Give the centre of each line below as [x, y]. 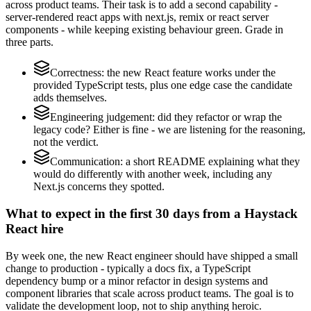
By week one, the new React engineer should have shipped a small [152, 255]
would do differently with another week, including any [153, 174]
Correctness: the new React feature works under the [163, 73]
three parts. [30, 42]
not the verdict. [66, 142]
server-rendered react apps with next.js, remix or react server [137, 17]
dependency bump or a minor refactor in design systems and [137, 280]
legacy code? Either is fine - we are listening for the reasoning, [169, 130]
